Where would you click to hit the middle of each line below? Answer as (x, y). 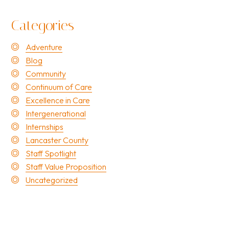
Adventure (44, 47)
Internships (44, 127)
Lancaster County (57, 140)
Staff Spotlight (51, 153)
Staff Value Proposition (66, 167)
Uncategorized (52, 180)
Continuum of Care (59, 87)
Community (46, 74)
